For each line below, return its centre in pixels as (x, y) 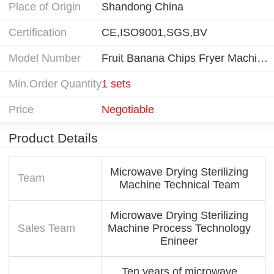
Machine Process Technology (179, 228)
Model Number (45, 58)
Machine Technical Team (179, 184)
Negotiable (128, 109)
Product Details (53, 138)
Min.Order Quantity (55, 83)
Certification (38, 32)
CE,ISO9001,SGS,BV (154, 32)
